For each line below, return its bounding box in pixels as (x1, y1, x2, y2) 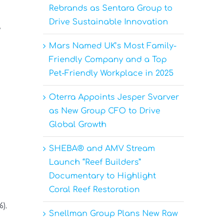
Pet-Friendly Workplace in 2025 (49, 68, 174, 78)
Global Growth (49, 120, 107, 129)
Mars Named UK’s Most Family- (49, 41, 176, 50)
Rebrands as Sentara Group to (49, 3, 173, 13)
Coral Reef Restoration (49, 185, 140, 194)
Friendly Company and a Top (49, 55, 167, 64)
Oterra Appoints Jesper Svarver (49, 92, 179, 102)
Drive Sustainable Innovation (49, 17, 168, 26)
